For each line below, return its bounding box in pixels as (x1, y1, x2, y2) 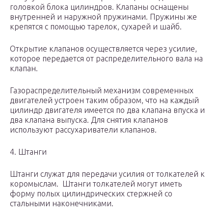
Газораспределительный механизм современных (10, 86, 193, 95)
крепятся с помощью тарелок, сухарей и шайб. (10, 22, 186, 31)
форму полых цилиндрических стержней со (10, 189, 172, 198)
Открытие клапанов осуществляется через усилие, (10, 44, 197, 54)
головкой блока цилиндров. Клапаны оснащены (10, 2, 189, 12)
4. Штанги (10, 147, 47, 157)
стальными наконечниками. (10, 199, 113, 208)
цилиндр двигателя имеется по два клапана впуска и (10, 106, 205, 115)
